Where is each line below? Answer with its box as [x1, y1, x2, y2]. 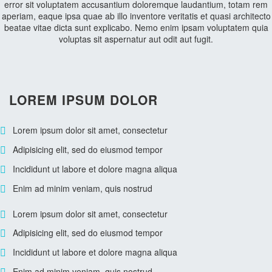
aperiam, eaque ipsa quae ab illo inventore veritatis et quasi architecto [1, 10, 271, 22]
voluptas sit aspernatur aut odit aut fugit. [59, 33, 213, 45]
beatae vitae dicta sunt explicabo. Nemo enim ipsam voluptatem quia [4, 21, 268, 33]
